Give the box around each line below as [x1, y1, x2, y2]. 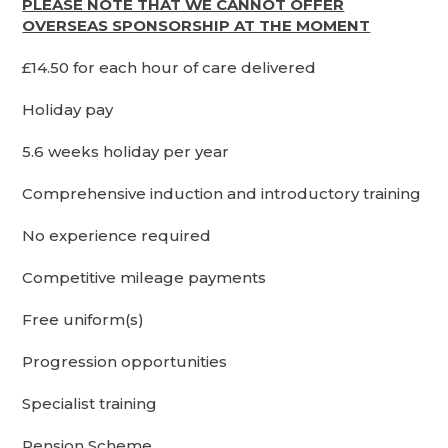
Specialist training [22, 393, 158, 413]
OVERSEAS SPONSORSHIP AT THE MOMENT [22, 15, 371, 35]
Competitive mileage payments [22, 267, 267, 287]
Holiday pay [22, 99, 114, 119]
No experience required [22, 225, 212, 245]
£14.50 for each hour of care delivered [22, 57, 317, 77]
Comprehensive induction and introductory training [22, 183, 422, 203]
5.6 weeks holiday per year [22, 141, 230, 161]
